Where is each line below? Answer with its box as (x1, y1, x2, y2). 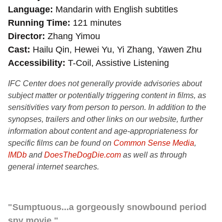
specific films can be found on (8, 139, 113, 147)
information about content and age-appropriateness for (8, 127, 198, 135)
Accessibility (8, 58, 62, 68)
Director (8, 31, 42, 41)
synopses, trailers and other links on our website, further (8, 115, 203, 123)
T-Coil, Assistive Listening (65, 58, 169, 68)
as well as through (121, 151, 187, 159)
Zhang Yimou (45, 31, 100, 41)
